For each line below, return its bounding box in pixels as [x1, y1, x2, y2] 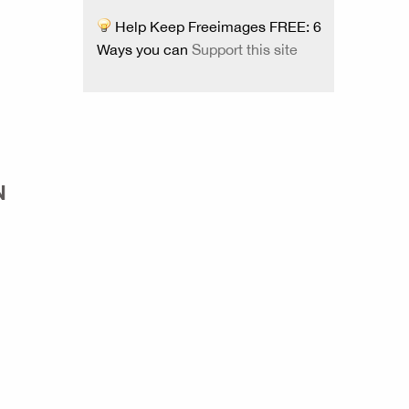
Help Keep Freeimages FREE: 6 [111, 18, 321, 35]
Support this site [192, 41, 298, 58]
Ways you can [97, 41, 192, 58]
